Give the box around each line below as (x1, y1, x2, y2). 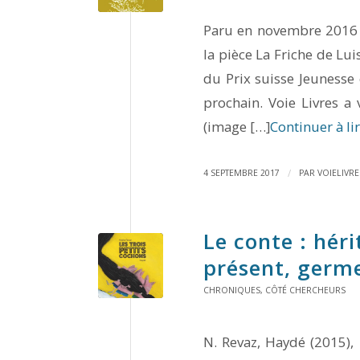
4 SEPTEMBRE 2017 (203, 166, 280, 178)
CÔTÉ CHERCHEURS (265, 284, 346, 296)
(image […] (203, 117, 270, 136)
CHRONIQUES (203, 284, 260, 296)
